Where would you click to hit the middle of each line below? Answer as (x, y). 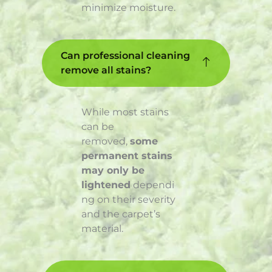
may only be (113, 171)
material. (102, 229)
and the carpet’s (121, 214)
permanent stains (127, 156)
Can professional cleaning (125, 56)
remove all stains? (106, 70)
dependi (152, 185)
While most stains (125, 112)
